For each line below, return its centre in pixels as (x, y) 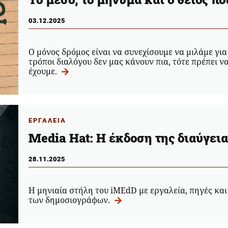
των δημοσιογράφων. (70, 200)
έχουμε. (44, 72)
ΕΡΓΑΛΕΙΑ (47, 121)
